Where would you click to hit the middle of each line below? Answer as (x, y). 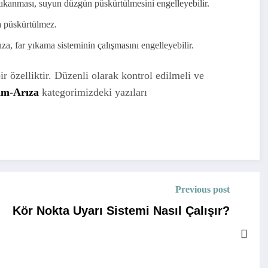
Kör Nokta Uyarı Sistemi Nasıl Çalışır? (121, 210)
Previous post (202, 189)
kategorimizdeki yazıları (93, 92)
